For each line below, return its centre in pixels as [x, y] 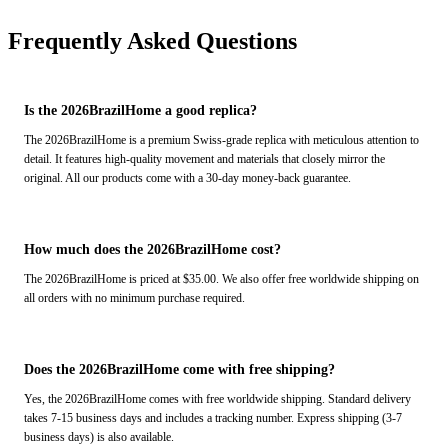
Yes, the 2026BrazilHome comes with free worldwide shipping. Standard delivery [217, 398]
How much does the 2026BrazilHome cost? [152, 249]
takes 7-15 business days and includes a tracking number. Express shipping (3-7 [213, 417]
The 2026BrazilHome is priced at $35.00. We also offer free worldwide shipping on [221, 278]
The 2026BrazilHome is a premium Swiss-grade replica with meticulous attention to [221, 139]
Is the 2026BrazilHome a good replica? [140, 110]
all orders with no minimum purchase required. [134, 297]
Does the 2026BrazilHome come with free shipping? [179, 369]
